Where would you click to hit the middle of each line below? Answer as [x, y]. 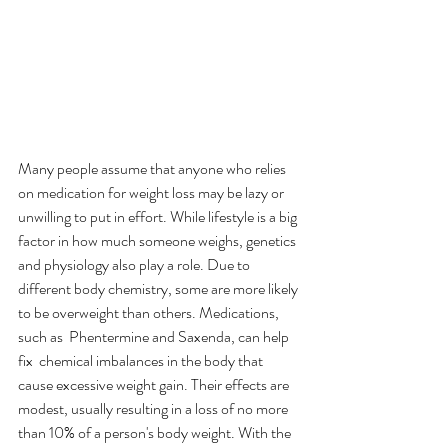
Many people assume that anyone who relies [153, 168]
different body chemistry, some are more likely [159, 288]
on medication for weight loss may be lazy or [152, 192]
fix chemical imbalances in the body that [142, 360]
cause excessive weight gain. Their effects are [155, 384]
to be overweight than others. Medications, [150, 312]
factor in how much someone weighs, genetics [158, 240]
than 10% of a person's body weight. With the [156, 432]
